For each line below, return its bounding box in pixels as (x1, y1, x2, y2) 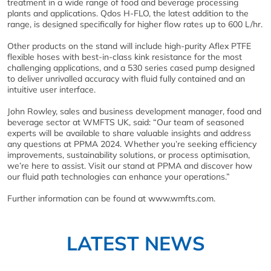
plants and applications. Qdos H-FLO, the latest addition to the (7, 8, 249, 19)
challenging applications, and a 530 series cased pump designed (7, 62, 255, 74)
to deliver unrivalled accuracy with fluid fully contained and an (7, 73, 245, 85)
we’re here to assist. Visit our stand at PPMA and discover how (7, 160, 252, 172)
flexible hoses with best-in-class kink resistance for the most (7, 51, 242, 63)
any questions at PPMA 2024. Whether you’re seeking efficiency (7, 139, 256, 150)
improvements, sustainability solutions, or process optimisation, (7, 149, 250, 161)
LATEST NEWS (66, 231, 205, 256)
